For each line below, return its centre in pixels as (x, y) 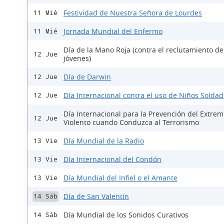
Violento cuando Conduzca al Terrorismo (131, 122)
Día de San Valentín (96, 196)
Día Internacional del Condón (112, 159)
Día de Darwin (87, 77)
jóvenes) (77, 58)
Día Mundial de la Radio (104, 141)
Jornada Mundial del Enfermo (113, 31)
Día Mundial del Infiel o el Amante (120, 178)
